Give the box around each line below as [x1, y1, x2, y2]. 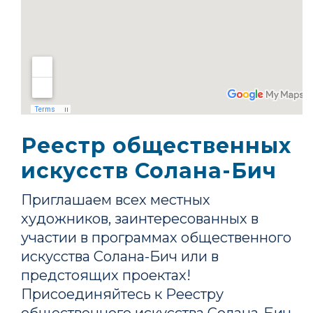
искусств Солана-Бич [21, 157, 277, 184]
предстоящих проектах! [21, 266, 191, 284]
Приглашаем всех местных [21, 191, 210, 208]
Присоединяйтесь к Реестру [21, 285, 224, 303]
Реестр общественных [21, 132, 291, 159]
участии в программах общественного [21, 228, 291, 246]
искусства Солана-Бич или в [21, 247, 219, 265]
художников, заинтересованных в [21, 210, 259, 227]
